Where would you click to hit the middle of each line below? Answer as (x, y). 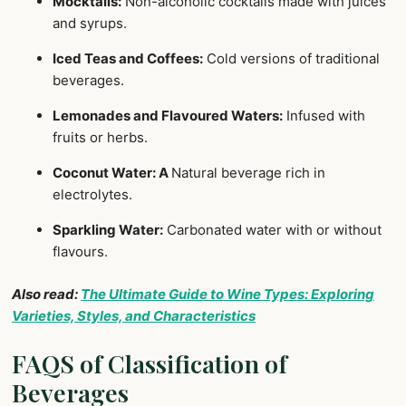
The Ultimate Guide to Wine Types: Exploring (227, 294)
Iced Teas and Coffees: (128, 59)
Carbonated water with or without (272, 230)
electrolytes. (92, 195)
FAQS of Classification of (150, 363)
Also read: (46, 294)
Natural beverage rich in (248, 173)
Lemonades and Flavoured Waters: (168, 116)
